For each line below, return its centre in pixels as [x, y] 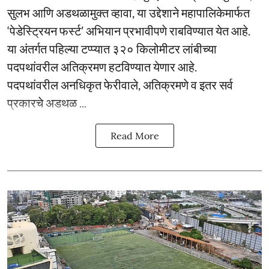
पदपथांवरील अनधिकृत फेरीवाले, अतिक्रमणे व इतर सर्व [120, 85]
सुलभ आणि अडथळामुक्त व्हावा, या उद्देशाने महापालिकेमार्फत [128, 13]
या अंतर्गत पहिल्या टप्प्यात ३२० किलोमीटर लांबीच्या [112, 49]
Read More [134, 136]
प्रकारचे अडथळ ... [47, 103]
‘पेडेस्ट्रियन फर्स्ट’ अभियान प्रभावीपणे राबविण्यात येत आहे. [129, 31]
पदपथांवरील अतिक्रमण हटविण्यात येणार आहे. [102, 67]
